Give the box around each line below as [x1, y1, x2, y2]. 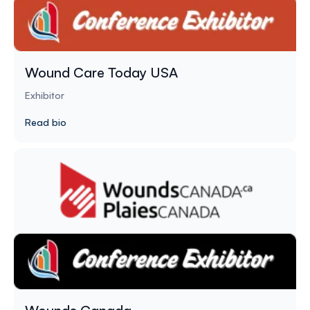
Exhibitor [25, 89, 64, 101]
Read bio [25, 116, 66, 128]
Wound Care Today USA [25, 63, 178, 81]
